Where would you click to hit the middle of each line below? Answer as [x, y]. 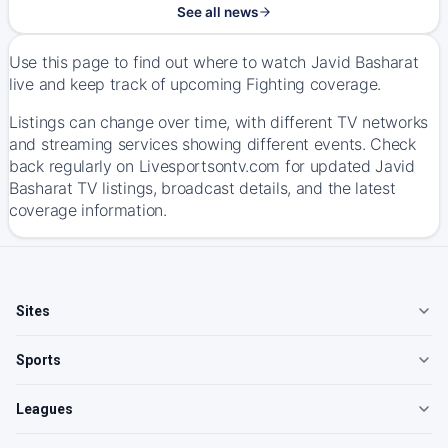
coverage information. [88, 210]
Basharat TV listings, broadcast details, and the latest [202, 188]
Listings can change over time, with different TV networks [218, 122]
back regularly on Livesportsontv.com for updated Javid [212, 166]
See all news [217, 12]
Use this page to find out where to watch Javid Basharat [214, 62]
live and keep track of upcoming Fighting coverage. [195, 84]
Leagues [44, 409]
